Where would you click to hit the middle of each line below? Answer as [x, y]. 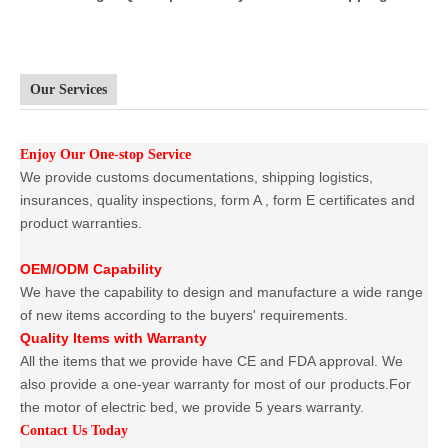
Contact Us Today [74, 430]
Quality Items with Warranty [113, 337]
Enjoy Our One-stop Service [105, 154]
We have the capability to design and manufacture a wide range [221, 291]
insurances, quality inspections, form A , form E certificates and [217, 199]
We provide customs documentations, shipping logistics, [196, 176]
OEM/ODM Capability [91, 268]
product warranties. [81, 222]
